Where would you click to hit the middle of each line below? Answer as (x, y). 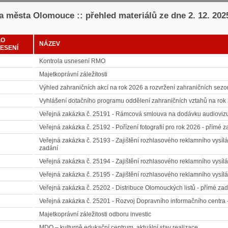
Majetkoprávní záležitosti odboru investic (95, 214)
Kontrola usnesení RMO (72, 61)
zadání (49, 148)
